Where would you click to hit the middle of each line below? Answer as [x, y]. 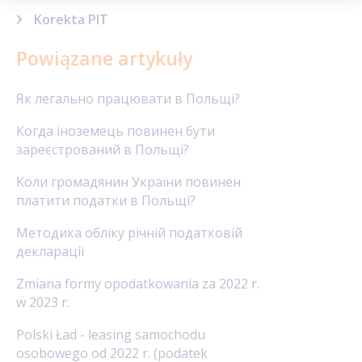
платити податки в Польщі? [106, 200]
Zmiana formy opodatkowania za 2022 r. [138, 284]
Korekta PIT [71, 19]
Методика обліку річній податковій [129, 233]
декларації [50, 251]
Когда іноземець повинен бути [116, 131]
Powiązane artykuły [104, 58]
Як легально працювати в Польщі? [128, 99]
